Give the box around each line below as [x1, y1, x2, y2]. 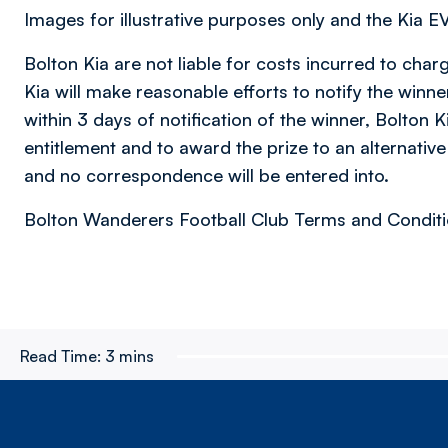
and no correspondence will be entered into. [24, 164, 389, 186]
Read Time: [20, 346, 101, 366]
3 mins [105, 346, 154, 366]
